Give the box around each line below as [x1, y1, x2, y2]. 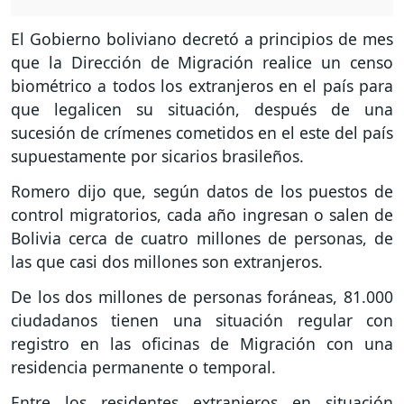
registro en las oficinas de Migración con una [11, 333, 393, 355]
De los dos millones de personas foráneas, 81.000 [11, 286, 393, 308]
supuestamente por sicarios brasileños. [11, 145, 304, 168]
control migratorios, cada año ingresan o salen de [11, 204, 393, 226]
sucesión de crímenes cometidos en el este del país [11, 122, 393, 144]
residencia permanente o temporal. [11, 356, 276, 379]
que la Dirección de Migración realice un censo [11, 51, 393, 74]
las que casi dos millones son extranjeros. [11, 251, 323, 273]
